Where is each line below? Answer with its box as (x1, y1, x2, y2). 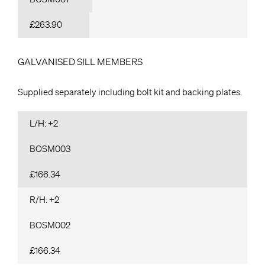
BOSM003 (30, 143, 70, 154)
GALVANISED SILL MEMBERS (18, 56, 143, 68)
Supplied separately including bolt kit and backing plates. (18, 86, 242, 98)
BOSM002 (30, 219, 70, 231)
